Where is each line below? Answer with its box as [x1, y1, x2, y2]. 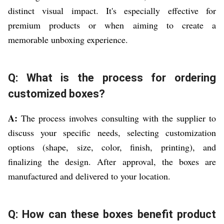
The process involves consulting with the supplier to [17, 112, 216, 124]
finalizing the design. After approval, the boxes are [8, 155, 216, 168]
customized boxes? [8, 87, 105, 100]
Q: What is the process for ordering [8, 71, 216, 84]
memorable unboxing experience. [8, 33, 128, 46]
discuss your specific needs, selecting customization [8, 126, 216, 139]
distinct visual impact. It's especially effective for [8, 4, 216, 17]
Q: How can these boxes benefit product [8, 208, 216, 221]
